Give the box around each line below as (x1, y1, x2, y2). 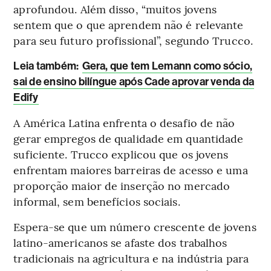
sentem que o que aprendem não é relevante (13, 16, 244, 32)
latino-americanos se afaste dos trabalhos (13, 234, 227, 250)
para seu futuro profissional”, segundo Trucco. (13, 32, 253, 48)
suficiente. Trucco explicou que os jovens (13, 146, 229, 162)
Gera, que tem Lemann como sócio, (82, 59, 253, 73)
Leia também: (13, 59, 81, 73)
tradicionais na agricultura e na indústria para (13, 250, 249, 266)
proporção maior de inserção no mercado (13, 177, 230, 193)
